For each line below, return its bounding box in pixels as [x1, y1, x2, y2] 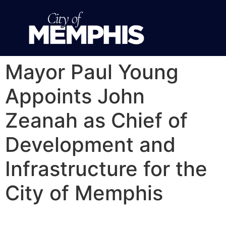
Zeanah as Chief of [5, 108, 188, 133]
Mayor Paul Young [5, 60, 179, 84]
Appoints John [5, 84, 145, 108]
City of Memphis [5, 181, 163, 205]
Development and [5, 132, 176, 157]
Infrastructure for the [5, 156, 207, 181]
